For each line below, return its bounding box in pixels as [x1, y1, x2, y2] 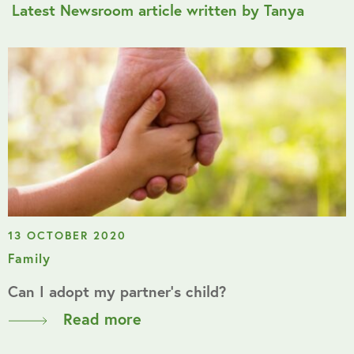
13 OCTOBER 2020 [8, 228, 126, 243]
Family [8, 250, 51, 267]
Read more [63, 308, 141, 330]
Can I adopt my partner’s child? [8, 281, 226, 302]
